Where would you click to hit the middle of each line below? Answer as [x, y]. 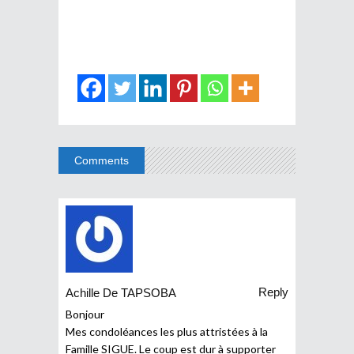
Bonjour [85, 314]
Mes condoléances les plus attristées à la [167, 331]
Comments [102, 160]
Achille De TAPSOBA [121, 293]
